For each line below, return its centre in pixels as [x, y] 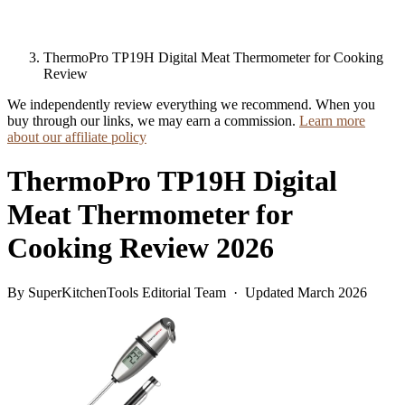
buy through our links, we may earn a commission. [153, 121]
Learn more [332, 121]
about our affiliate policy [77, 137]
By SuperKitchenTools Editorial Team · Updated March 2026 [187, 292]
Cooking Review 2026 [141, 248]
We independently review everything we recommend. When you [191, 104]
